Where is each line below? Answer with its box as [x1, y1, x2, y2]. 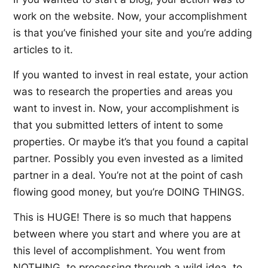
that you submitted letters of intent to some [13, 118, 223, 131]
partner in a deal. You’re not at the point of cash [13, 169, 243, 181]
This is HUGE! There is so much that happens [13, 211, 232, 223]
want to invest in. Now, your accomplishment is [13, 102, 239, 114]
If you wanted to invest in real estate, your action [13, 68, 248, 81]
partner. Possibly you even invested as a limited [13, 152, 243, 165]
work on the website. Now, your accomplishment [13, 10, 247, 22]
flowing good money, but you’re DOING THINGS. [13, 185, 245, 198]
